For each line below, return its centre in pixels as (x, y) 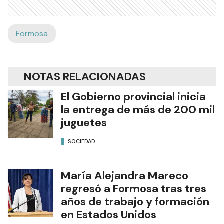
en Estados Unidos (109, 215)
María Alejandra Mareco (125, 176)
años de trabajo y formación (135, 202)
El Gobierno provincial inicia (133, 97)
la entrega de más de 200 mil (138, 110)
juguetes (84, 123)
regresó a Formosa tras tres (134, 189)
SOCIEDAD (82, 141)
